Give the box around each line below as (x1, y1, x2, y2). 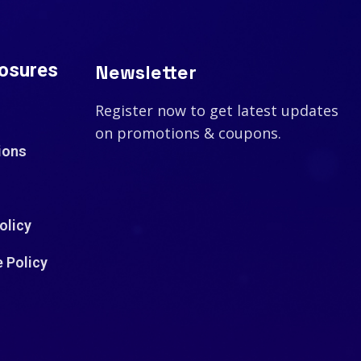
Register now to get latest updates (94, 101, 338, 121)
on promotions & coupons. (94, 123, 281, 143)
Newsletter (94, 60, 197, 85)
